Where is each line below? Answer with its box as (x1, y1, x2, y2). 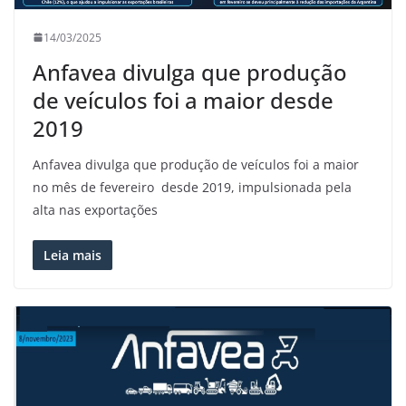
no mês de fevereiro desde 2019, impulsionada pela (33, 178, 352, 196)
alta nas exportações (33, 200, 158, 218)
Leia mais (43, 246, 101, 264)
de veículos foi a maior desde (33, 84, 333, 115)
